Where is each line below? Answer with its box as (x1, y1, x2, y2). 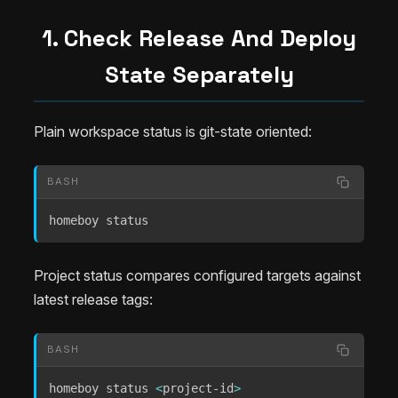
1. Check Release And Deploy (42, 22, 356, 53)
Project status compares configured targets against (34, 267, 361, 285)
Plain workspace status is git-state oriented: (34, 123, 312, 141)
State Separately (104, 59, 294, 90)
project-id (163, 381, 234, 396)
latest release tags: (34, 291, 153, 309)
